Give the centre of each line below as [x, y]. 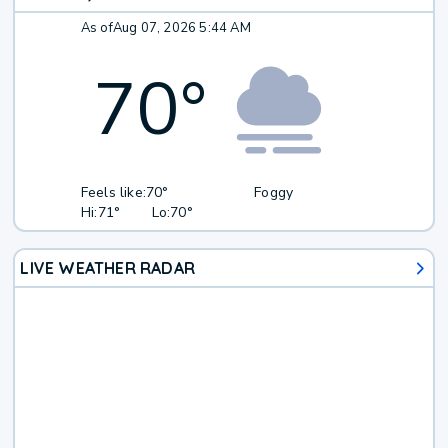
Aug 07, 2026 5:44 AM [181, 28]
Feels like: [113, 193]
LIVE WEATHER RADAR [108, 268]
